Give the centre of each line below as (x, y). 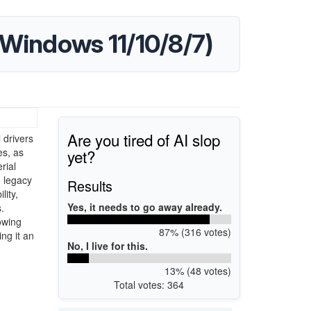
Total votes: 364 (149, 284)
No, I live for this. (108, 245)
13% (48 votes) (197, 270)
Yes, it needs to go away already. (145, 207)
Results (90, 185)
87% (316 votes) (195, 232)
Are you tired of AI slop (144, 139)
